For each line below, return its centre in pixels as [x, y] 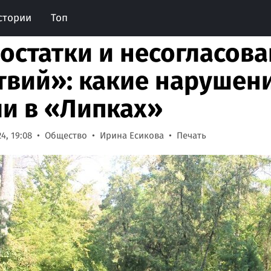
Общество [66, 135]
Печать [191, 135]
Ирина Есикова [132, 135]
